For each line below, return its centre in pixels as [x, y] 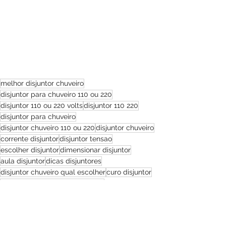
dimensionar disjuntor [95, 150]
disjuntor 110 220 [111, 105]
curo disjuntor [129, 172]
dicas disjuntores [74, 161]
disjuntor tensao [86, 138]
